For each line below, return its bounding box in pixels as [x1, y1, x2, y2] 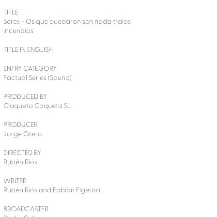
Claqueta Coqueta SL [3, 101, 71, 111]
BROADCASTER [3, 204, 48, 214]
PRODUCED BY [3, 92, 47, 102]
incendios [3, 26, 33, 36]
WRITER [3, 176, 27, 186]
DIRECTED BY [3, 148, 41, 158]
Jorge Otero [3, 129, 42, 139]
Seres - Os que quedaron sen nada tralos [3, 17, 131, 27]
